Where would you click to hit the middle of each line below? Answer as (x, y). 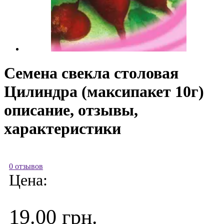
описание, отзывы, (71, 110)
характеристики (62, 129)
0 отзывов (26, 166)
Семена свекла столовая (91, 73)
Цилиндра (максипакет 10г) (104, 92)
